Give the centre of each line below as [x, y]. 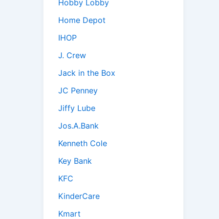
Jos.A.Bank [78, 126]
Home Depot [82, 20]
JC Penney [78, 91]
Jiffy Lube [77, 108]
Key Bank [75, 161]
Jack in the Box [87, 73]
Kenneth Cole [83, 143]
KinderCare [79, 196]
